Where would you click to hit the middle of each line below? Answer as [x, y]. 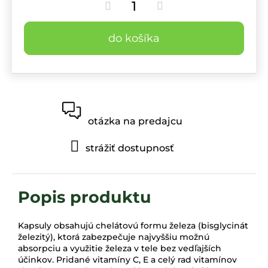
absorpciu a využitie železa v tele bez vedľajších [120, 248]
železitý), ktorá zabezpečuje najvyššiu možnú [114, 237]
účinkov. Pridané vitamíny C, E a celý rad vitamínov [127, 259]
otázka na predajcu [135, 121]
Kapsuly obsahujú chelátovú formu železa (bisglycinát [133, 225]
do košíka [134, 39]
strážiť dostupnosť [130, 148]
